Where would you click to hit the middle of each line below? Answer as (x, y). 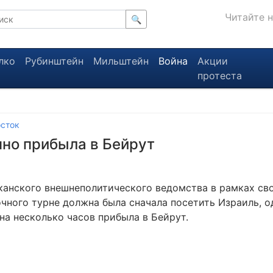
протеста (219, 76)
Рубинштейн (54, 61)
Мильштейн (121, 61)
